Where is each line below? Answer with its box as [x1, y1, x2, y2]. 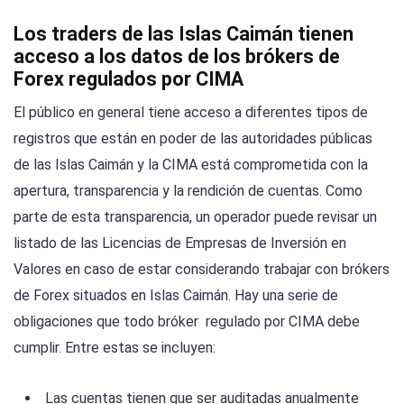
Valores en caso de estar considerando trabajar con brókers [14, 261, 390, 279]
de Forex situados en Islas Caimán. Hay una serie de [14, 287, 338, 305]
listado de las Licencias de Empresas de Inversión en [14, 234, 346, 252]
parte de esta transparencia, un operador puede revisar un [14, 208, 377, 226]
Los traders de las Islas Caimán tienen [14, 23, 353, 46]
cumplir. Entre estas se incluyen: [14, 339, 216, 357]
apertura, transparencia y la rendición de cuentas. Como [14, 182, 363, 200]
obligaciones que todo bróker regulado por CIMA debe [14, 313, 360, 331]
